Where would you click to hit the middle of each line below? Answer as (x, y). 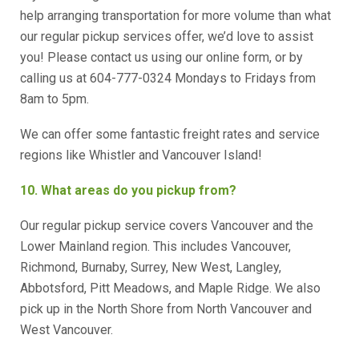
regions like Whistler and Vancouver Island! (141, 155)
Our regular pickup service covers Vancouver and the (167, 226)
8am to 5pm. (54, 99)
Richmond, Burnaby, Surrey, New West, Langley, (151, 267)
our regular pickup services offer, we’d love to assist (167, 36)
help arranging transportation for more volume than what (175, 16)
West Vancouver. (67, 330)
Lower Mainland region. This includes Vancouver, (155, 246)
